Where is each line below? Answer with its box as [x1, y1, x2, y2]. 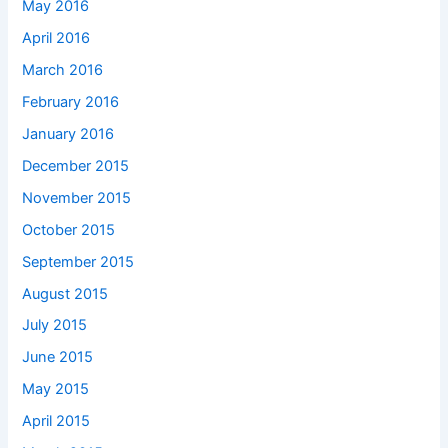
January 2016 [22, 124, 115, 143]
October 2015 [22, 220, 116, 239]
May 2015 [22, 380, 90, 399]
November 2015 [22, 188, 132, 207]
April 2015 [22, 412, 91, 431]
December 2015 [22, 156, 130, 175]
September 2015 [22, 252, 135, 271]
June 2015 [22, 348, 94, 367]
